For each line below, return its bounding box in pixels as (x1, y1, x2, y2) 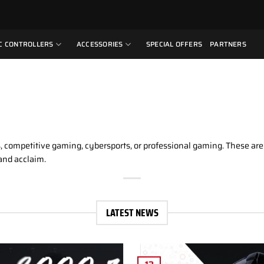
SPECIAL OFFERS (146, 39, 203, 49)
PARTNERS (210, 39, 246, 49)
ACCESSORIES (76, 39, 123, 49)
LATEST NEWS (105, 204, 159, 222)
